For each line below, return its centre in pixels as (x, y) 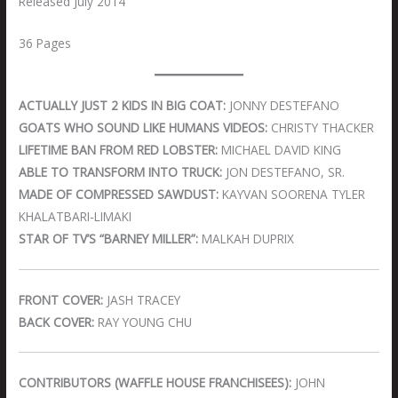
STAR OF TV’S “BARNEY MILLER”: (109, 239)
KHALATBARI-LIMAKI (76, 217)
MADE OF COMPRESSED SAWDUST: (119, 195)
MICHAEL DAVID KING (280, 150)
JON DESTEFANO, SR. (284, 172)
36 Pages (45, 44)
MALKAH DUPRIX (247, 239)
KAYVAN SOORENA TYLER (292, 195)
